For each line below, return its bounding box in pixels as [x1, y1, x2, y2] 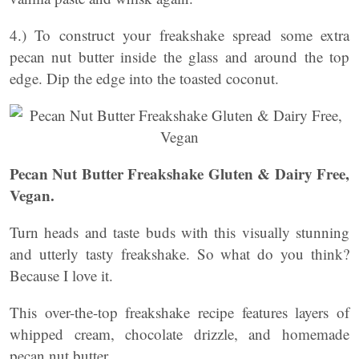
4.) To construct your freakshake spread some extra [10, 25, 349, 45]
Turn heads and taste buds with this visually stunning [10, 222, 349, 242]
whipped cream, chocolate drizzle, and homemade [10, 324, 349, 344]
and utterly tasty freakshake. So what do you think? [10, 244, 349, 264]
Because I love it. [10, 265, 113, 285]
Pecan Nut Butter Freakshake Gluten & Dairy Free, [10, 163, 349, 184]
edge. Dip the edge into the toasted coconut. [10, 68, 279, 88]
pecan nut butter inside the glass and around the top [10, 46, 349, 67]
